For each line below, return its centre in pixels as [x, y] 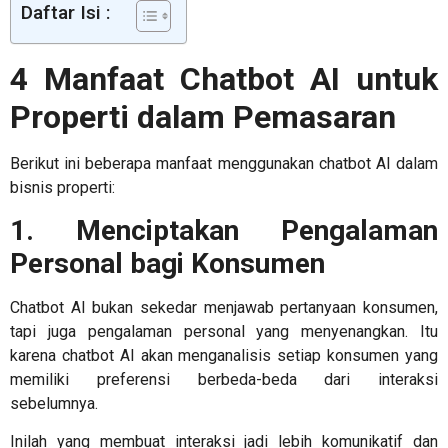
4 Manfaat [95, 78]
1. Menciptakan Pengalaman [224, 230]
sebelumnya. [56, 403]
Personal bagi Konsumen [171, 263]
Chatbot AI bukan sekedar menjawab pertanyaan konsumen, [224, 307]
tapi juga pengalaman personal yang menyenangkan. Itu [224, 331]
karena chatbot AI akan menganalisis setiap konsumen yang [224, 355]
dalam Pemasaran [270, 116]
